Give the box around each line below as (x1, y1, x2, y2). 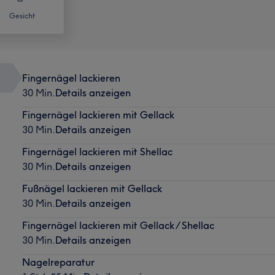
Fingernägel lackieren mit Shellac (21, 145, 172, 158)
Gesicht (9, 10, 35, 20)
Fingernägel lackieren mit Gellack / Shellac (21, 219, 214, 231)
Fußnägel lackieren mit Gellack (21, 182, 162, 195)
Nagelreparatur (21, 255, 95, 268)
